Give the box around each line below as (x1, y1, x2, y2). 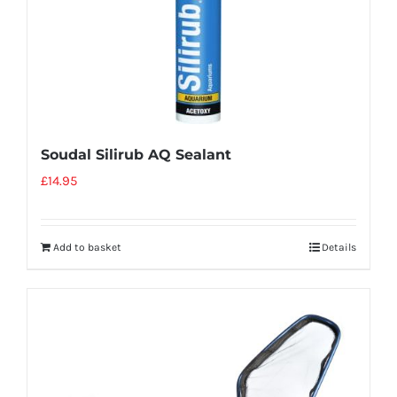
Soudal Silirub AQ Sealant (41, 145, 231, 163)
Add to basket (53, 240, 121, 253)
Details (322, 240, 356, 253)
